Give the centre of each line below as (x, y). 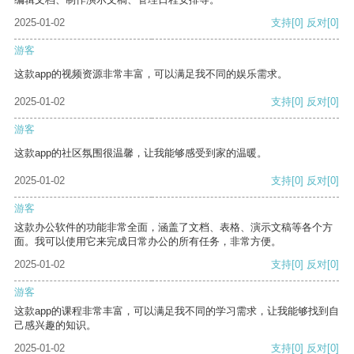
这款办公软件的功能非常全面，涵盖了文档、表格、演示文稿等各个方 (173, 228)
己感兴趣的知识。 (55, 326)
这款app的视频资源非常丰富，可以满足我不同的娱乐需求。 (151, 74)
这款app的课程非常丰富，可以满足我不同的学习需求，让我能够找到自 (177, 311)
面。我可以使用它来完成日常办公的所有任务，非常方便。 (148, 242)
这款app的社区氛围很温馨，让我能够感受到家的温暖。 (141, 153)
